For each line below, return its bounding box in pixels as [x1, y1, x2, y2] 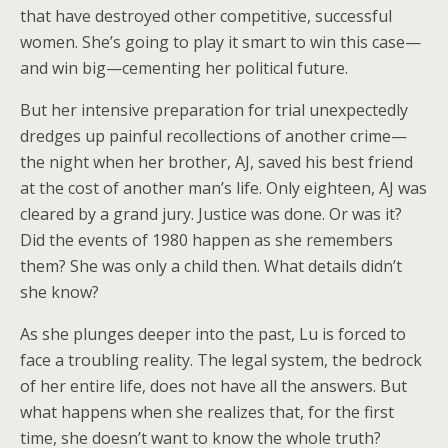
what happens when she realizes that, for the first [20, 401, 394, 423]
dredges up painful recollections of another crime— [20, 125, 407, 147]
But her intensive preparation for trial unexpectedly [20, 99, 408, 121]
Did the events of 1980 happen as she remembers [20, 229, 393, 251]
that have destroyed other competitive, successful [20, 5, 392, 27]
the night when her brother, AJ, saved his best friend [20, 151, 413, 173]
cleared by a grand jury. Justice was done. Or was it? [20, 203, 402, 225]
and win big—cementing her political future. [20, 57, 348, 79]
